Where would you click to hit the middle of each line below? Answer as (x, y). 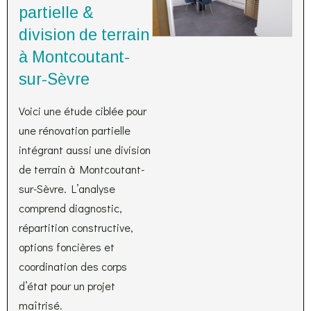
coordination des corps (73, 266)
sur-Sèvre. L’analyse (67, 188)
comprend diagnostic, (70, 208)
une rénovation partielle (75, 130)
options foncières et (67, 247)
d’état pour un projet (67, 286)
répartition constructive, (76, 227)
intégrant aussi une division (85, 150)
